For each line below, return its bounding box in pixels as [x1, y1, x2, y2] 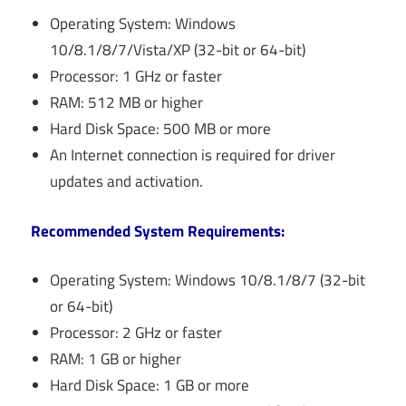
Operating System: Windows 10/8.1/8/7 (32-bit [50, 268, 366, 293]
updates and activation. [50, 169, 204, 194]
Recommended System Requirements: [31, 218, 285, 243]
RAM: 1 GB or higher [50, 347, 182, 372]
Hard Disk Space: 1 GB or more [50, 373, 250, 398]
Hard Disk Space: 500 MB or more [50, 117, 272, 141]
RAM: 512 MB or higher [50, 91, 204, 115]
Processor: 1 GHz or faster [50, 64, 223, 89]
